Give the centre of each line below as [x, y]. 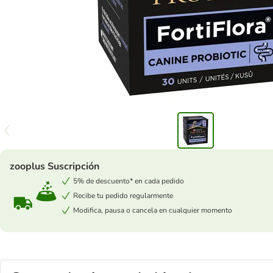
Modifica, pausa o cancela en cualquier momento [153, 210]
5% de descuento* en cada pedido [129, 181]
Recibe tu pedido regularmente [123, 196]
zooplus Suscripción [55, 166]
